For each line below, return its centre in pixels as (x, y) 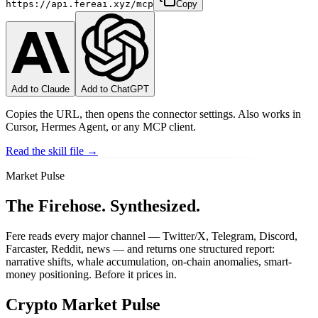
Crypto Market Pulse (83, 304)
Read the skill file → (52, 150)
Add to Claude (40, 89)
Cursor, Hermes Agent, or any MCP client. (101, 126)
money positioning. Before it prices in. (91, 274)
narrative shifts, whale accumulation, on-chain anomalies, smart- (149, 261)
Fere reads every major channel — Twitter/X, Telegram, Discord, (152, 236)
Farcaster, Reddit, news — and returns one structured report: (140, 248)
